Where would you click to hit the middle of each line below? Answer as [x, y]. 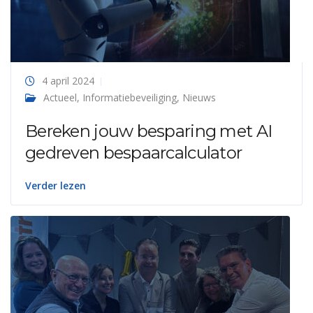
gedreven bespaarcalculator [134, 153]
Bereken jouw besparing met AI [149, 131]
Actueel [60, 97]
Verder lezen [56, 185]
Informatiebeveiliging [130, 97]
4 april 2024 [68, 81]
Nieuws [199, 97]
